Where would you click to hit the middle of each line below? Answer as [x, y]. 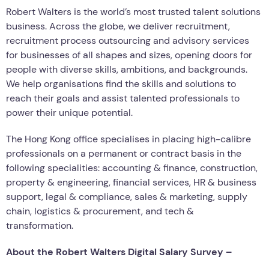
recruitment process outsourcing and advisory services [128, 40]
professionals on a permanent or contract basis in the [124, 153]
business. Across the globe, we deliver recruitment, [118, 26]
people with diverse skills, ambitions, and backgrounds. [127, 69]
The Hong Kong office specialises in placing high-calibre [128, 139]
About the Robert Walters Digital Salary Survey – [119, 252]
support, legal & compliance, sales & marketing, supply [127, 196]
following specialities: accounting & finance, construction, [132, 168]
